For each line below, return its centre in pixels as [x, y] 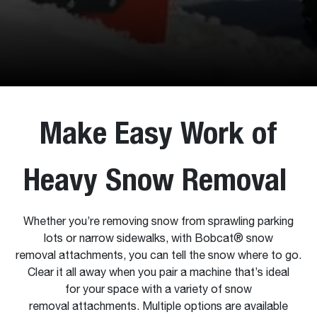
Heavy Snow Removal [158, 179]
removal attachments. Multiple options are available [158, 307]
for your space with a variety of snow [158, 290]
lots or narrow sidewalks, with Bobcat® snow [158, 239]
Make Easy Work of [158, 132]
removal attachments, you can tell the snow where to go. [158, 256]
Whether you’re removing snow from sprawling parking [158, 222]
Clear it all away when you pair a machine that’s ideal [158, 273]
